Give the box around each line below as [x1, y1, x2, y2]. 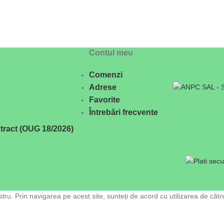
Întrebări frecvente [88, 107, 158, 116]
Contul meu [88, 48, 133, 57]
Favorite [88, 95, 120, 104]
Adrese [88, 82, 116, 91]
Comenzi [88, 70, 122, 79]
